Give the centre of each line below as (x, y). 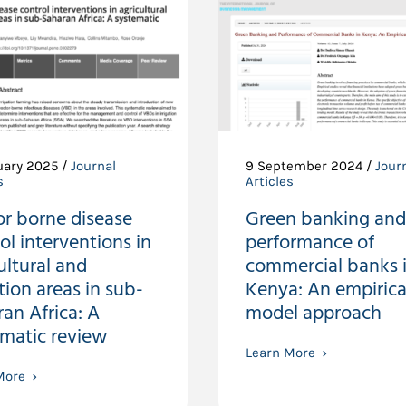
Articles (269, 181)
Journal (94, 166)
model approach (313, 314)
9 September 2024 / (310, 166)
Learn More (280, 353)
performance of (309, 243)
